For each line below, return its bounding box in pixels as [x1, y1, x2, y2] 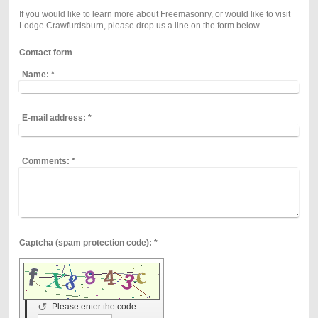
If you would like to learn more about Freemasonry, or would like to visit [18, 9, 290, 20]
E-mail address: [21, 113, 86, 124]
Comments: [21, 155, 70, 166]
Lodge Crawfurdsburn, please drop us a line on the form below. [18, 21, 263, 31]
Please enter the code [51, 301, 138, 312]
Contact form [18, 48, 72, 58]
